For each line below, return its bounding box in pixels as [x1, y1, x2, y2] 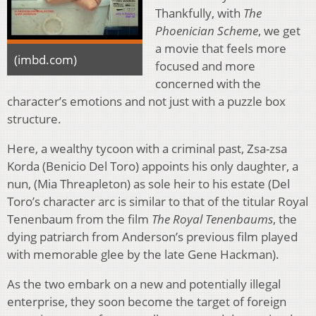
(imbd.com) [14, 51, 77, 68]
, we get [258, 23, 300, 39]
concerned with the [155, 75, 261, 92]
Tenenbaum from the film [7, 211, 152, 228]
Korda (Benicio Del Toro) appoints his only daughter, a [7, 158, 298, 175]
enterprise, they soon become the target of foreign [7, 293, 286, 310]
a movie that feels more [155, 40, 286, 57]
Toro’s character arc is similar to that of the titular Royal [7, 193, 308, 210]
